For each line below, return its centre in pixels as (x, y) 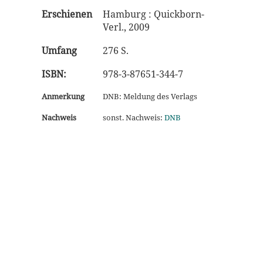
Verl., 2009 (126, 27)
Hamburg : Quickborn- (154, 14)
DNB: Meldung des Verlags (150, 96)
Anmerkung (63, 96)
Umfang (59, 50)
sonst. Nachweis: (134, 117)
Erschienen (67, 14)
